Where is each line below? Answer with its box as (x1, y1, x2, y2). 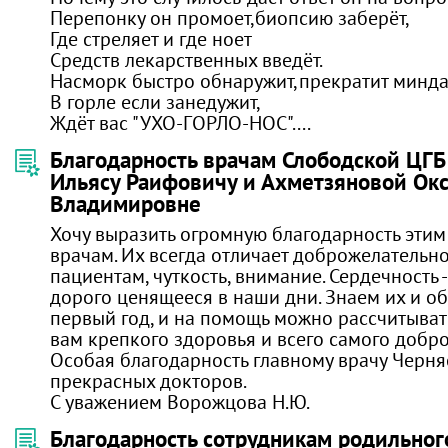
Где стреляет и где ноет (50, 26, 252, 51)
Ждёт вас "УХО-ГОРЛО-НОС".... (50, 110, 311, 135)
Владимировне (50, 189, 201, 218)
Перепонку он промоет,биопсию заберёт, (50, 5, 410, 30)
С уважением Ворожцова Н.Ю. (50, 389, 310, 414)
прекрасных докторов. (50, 368, 247, 393)
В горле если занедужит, (50, 89, 261, 114)
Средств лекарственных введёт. (50, 47, 323, 72)
